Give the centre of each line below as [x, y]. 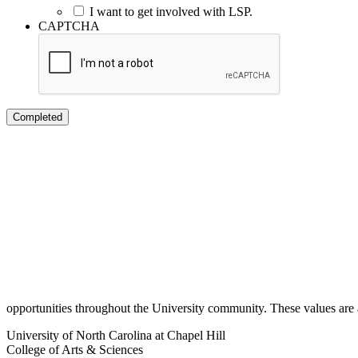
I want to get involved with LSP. [171, 12]
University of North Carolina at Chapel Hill [116, 336]
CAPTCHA [69, 26]
